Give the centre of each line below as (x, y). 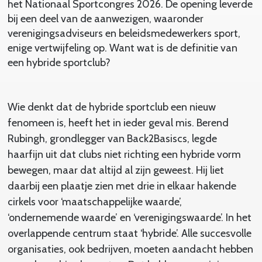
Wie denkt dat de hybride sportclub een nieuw (111, 107)
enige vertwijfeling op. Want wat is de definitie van (122, 48)
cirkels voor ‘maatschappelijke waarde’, (94, 201)
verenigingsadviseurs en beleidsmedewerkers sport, (124, 33)
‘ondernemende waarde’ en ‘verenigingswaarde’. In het (129, 217)
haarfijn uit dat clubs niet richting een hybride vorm (124, 154)
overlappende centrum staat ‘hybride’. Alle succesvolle (129, 233)
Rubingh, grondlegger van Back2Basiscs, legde (112, 138)
